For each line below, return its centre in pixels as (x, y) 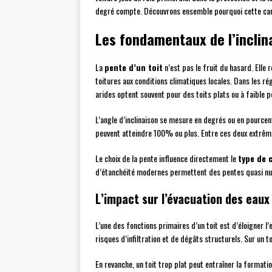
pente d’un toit (134, 67)
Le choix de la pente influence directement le (167, 158)
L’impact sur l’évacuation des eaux (182, 199)
